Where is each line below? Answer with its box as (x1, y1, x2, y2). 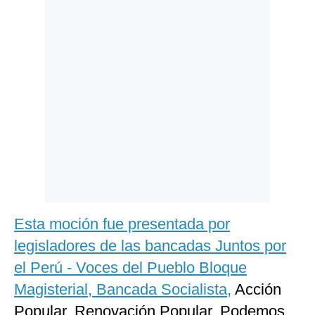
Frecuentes (16, 67, 64, 78)
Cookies (16, 34, 51, 45)
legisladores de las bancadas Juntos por (14, 237, 286, 255)
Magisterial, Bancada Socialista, (14, 281, 231, 299)
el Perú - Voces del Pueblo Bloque (14, 259, 247, 277)
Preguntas (16, 57, 60, 67)
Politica (16, 13, 49, 24)
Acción (231, 281, 281, 299)
